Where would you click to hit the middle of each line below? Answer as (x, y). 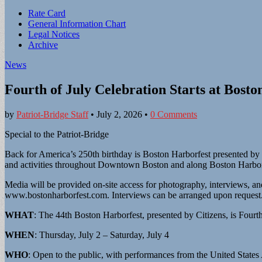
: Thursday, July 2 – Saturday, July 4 (102, 235)
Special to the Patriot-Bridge (57, 134)
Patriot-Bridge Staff (52, 114)
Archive (43, 45)
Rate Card (47, 13)
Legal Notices (54, 34)
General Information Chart (77, 24)
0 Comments (174, 114)
